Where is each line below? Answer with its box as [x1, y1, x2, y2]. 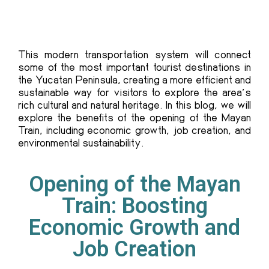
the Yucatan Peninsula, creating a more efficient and [18, 73, 251, 86]
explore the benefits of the [18, 110, 150, 124]
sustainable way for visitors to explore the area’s [18, 85, 251, 99]
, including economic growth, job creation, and [40, 123, 251, 137]
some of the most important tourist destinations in [18, 60, 251, 74]
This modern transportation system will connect [18, 47, 251, 61]
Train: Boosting [61, 193, 208, 219]
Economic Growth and [29, 215, 240, 241]
